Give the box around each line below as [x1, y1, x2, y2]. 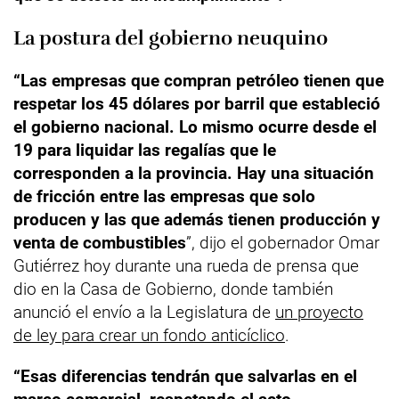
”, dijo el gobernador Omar [186, 232, 379, 254]
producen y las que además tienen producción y [13, 209, 380, 231]
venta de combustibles [13, 232, 186, 254]
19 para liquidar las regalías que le [13, 140, 276, 161]
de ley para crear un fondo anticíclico [13, 325, 285, 346]
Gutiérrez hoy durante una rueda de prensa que [13, 256, 359, 277]
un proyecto [275, 302, 363, 323]
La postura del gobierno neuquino [13, 26, 328, 51]
